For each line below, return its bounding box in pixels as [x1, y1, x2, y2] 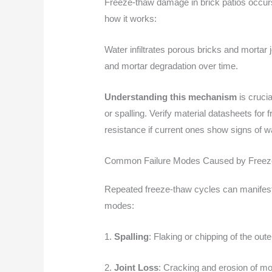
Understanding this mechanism [104, 91, 237, 102]
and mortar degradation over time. [104, 60, 239, 71]
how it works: [104, 13, 157, 24]
